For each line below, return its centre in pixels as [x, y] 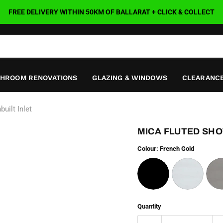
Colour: [148, 149]
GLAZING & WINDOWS [130, 77]
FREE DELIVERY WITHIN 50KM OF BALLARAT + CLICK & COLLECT [111, 12]
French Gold [177, 149]
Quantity [149, 207]
